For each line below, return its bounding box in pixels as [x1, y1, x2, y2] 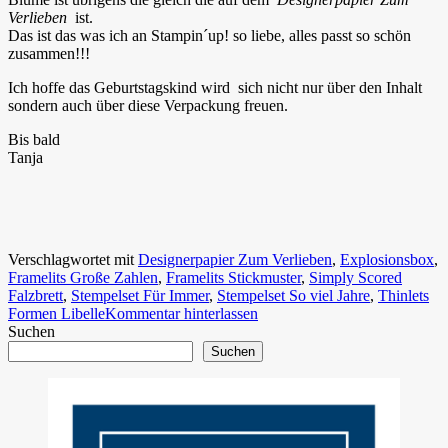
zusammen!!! [8, 44, 90, 62]
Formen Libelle [8, 304, 105, 322]
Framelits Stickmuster [166, 268, 301, 286]
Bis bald [8, 130, 60, 148]
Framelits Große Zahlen [8, 268, 158, 286]
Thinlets [378, 286, 429, 304]
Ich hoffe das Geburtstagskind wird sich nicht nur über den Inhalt [8, 78, 422, 96]
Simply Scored [309, 268, 402, 286]
